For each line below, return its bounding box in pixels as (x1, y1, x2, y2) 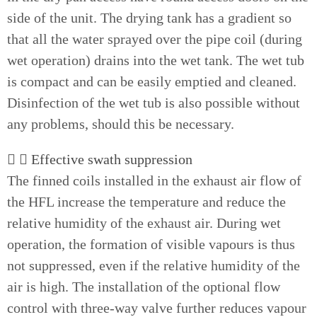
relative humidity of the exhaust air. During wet (7, 215, 281, 231)
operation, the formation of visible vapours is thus (7, 236, 295, 252)
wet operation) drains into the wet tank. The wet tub (7, 52, 304, 68)
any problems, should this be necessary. (7, 116, 234, 132)
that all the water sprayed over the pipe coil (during (7, 31, 302, 47)
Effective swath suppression (31, 151, 192, 167)
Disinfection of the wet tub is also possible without (7, 95, 300, 110)
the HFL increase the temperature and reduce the (7, 194, 286, 209)
